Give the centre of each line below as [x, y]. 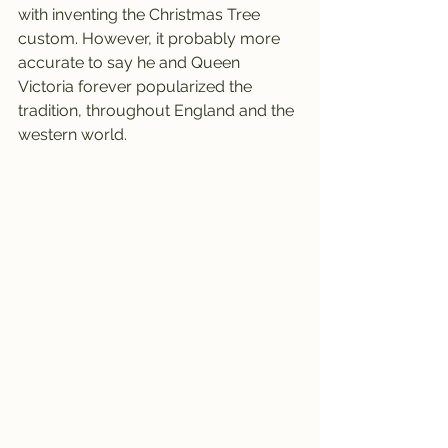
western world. [72, 134]
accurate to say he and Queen [131, 62]
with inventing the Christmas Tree [141, 14]
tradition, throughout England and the [158, 110]
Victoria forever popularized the [137, 86]
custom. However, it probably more [151, 38]
